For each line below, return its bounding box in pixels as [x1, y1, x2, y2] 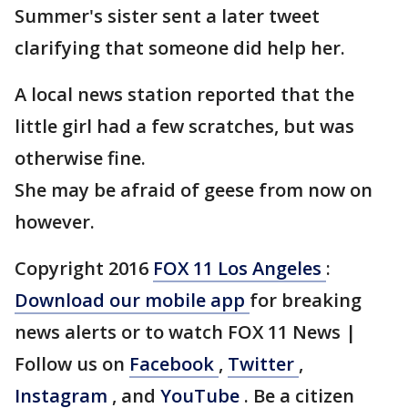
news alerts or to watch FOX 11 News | [15, 320, 356, 344]
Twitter [228, 352, 299, 376]
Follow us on [15, 352, 129, 376]
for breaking [250, 288, 362, 312]
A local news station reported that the [15, 82, 354, 107]
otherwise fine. [15, 146, 146, 170]
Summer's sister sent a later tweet [15, 4, 320, 28]
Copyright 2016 [15, 256, 153, 280]
